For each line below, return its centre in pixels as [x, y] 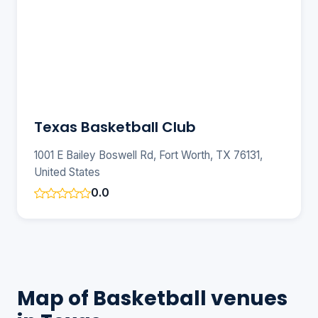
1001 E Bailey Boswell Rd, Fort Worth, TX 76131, [148, 155]
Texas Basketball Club [115, 127]
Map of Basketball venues [152, 299]
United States [67, 172]
